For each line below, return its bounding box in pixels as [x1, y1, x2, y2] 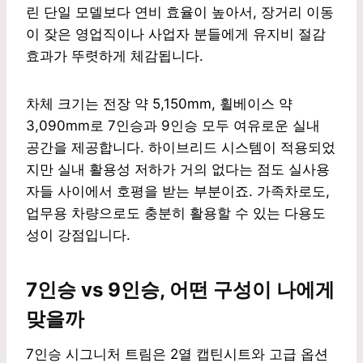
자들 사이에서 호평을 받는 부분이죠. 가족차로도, [26, 182, 330, 199]
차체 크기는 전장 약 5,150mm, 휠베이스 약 [26, 95, 293, 112]
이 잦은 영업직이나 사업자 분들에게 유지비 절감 [26, 25, 326, 42]
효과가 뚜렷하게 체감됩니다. [26, 47, 203, 64]
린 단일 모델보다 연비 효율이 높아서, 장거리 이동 [26, 3, 334, 20]
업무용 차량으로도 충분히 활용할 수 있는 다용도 [26, 204, 326, 221]
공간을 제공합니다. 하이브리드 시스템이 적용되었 [26, 139, 335, 156]
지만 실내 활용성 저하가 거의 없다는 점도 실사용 [26, 160, 330, 177]
